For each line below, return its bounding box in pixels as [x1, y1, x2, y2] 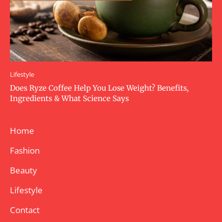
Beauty [10, 164, 37, 176]
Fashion [10, 144, 40, 156]
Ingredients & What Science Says [10, 93, 129, 103]
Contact [10, 204, 40, 216]
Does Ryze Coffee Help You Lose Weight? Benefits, [10, 83, 189, 93]
